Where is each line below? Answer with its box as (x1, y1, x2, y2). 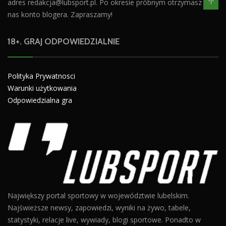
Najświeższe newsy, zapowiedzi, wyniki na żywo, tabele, (8, 203, 191, 213)
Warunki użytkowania (8, 83, 77, 93)
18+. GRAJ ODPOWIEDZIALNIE (8, 36, 120, 46)
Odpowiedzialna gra (8, 95, 72, 105)
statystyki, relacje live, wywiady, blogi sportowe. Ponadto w (8, 215, 201, 225)
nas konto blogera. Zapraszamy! (8, 9, 112, 19)
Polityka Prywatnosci (8, 71, 75, 81)
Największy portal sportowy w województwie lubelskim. (8, 191, 189, 201)
